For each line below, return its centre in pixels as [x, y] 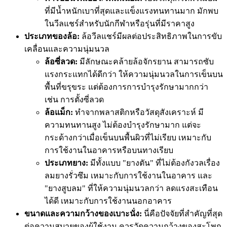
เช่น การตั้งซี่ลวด [74, 99]
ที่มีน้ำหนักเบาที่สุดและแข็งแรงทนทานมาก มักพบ [131, 11]
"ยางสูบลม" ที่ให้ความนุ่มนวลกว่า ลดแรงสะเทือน [131, 188]
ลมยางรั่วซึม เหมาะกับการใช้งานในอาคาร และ [128, 175]
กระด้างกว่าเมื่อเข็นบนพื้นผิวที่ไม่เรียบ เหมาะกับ [128, 137]
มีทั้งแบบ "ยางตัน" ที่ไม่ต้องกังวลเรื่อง [154, 163]
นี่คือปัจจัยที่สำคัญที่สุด [182, 213]
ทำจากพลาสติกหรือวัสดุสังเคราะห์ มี [138, 112]
